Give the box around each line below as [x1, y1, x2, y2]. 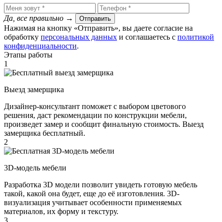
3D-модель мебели [4, 163, 66, 172]
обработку [4, 32, 41, 41]
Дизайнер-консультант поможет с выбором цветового [4, 102, 186, 111]
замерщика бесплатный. [4, 128, 85, 137]
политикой [177, 32, 214, 41]
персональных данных [41, 32, 117, 41]
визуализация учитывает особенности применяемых [4, 198, 182, 207]
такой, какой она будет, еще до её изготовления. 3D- [4, 189, 179, 198]
